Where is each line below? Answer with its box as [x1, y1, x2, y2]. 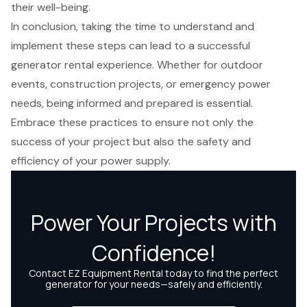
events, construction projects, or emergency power [11, 77, 271, 92]
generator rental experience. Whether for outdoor [11, 58, 263, 73]
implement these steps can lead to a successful [11, 38, 250, 53]
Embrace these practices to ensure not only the [11, 115, 254, 130]
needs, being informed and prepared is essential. [11, 96, 253, 111]
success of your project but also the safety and [11, 134, 251, 149]
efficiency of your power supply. [11, 153, 171, 169]
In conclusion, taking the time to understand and [11, 19, 254, 34]
